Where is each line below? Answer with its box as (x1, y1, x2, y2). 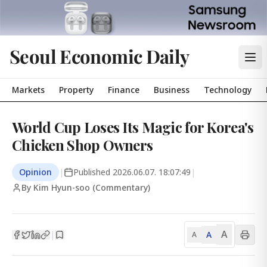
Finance (108, 84, 139, 95)
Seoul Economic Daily (10, 44, 190, 69)
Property (59, 84, 94, 95)
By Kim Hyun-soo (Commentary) (21, 182, 150, 193)
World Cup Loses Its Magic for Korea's (12, 117, 254, 136)
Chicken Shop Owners (12, 135, 153, 154)
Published (73, 166, 113, 178)
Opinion (19, 166, 52, 178)
